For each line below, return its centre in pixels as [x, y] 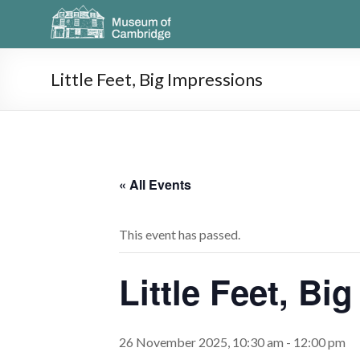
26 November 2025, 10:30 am [201, 342]
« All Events [155, 184]
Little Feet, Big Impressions [157, 79]
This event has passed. [180, 234]
